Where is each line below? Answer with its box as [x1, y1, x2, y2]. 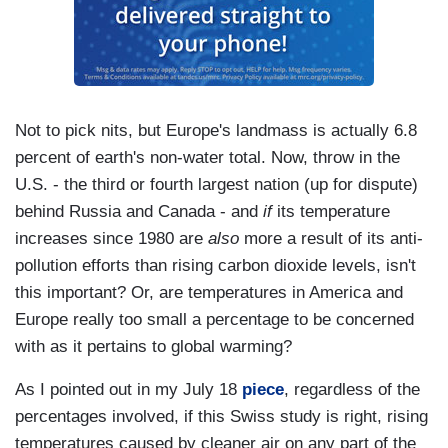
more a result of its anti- [239, 229, 423, 249]
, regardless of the [284, 380, 420, 400]
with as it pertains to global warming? [15, 337, 292, 357]
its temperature [272, 202, 390, 222]
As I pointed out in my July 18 [15, 380, 242, 400]
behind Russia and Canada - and [15, 202, 263, 222]
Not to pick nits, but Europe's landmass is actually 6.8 [15, 121, 417, 141]
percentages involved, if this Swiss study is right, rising [15, 407, 428, 427]
